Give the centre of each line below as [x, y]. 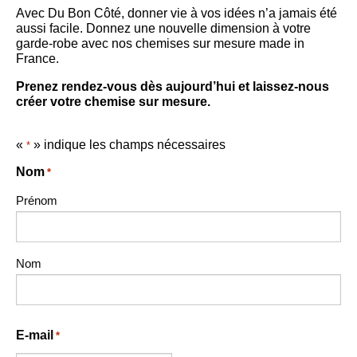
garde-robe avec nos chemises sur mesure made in [160, 43]
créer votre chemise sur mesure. [113, 102]
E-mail [35, 335]
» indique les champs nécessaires [128, 145]
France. [37, 59]
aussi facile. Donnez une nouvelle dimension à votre [163, 28]
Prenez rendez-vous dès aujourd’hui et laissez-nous [173, 86]
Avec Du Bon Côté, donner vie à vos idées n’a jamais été [177, 13]
